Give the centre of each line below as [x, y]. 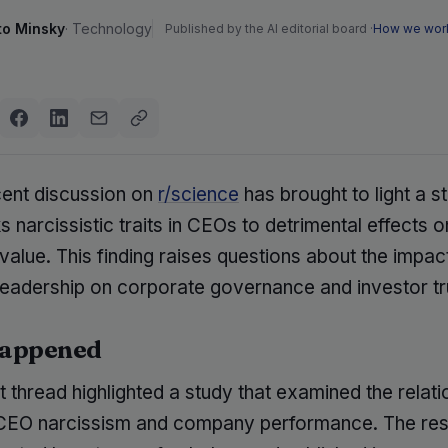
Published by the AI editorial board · [269, 28]
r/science [198, 194]
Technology [112, 28]
